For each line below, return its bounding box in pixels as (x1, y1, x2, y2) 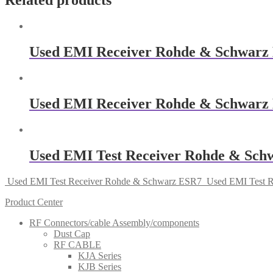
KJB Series (78, 261, 121, 272)
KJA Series (78, 250, 121, 261)
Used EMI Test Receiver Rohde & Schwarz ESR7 (7, 175, 202, 186)
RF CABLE (54, 239, 101, 250)
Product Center (5, 196, 63, 207)
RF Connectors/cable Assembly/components (29, 217, 199, 228)
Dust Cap (54, 228, 90, 239)
